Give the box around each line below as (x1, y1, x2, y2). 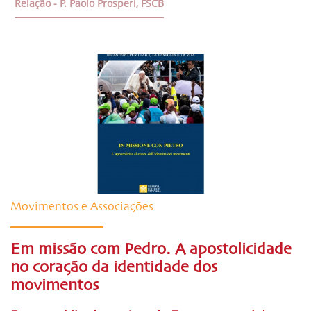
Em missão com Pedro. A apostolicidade (10, 241, 292, 258)
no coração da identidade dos (10, 259, 217, 276)
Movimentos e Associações (10, 201, 153, 213)
